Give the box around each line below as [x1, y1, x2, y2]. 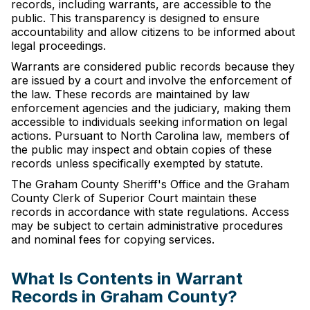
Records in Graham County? [11, 286, 237, 307]
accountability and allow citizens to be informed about [11, 25, 295, 39]
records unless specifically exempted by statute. [11, 156, 263, 170]
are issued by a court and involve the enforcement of [11, 73, 292, 87]
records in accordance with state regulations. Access [11, 205, 289, 219]
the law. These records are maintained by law [11, 87, 250, 101]
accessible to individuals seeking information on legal [11, 115, 287, 129]
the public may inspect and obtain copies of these [11, 143, 272, 156]
